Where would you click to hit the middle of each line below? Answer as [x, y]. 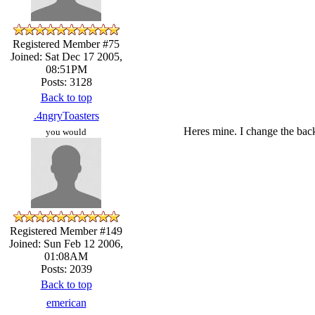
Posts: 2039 [66, 269]
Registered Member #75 [66, 44]
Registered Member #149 [66, 231]
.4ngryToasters [66, 115]
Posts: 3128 [66, 82]
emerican [66, 302]
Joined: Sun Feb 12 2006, [66, 243]
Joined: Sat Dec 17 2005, [66, 56]
